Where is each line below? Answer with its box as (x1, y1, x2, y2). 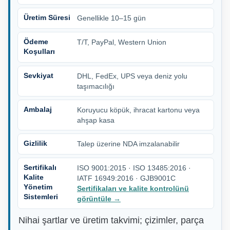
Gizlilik (24, 139, 47, 148)
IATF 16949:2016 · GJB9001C (77, 174, 176, 183)
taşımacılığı (77, 82, 114, 91)
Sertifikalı (24, 163, 56, 172)
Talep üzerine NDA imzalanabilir (77, 140, 180, 148)
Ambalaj (24, 105, 52, 114)
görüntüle (77, 195, 113, 203)
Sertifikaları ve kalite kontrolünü (77, 184, 189, 193)
